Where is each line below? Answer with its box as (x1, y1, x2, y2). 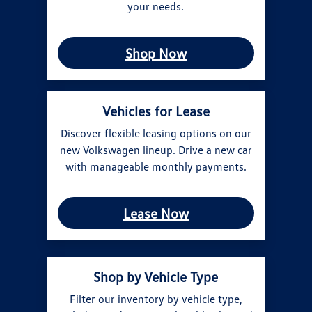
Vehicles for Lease (102, 102, 210, 119)
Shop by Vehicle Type (93, 267, 219, 285)
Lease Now (123, 204, 189, 221)
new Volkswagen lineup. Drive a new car (59, 142, 252, 157)
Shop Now (125, 44, 187, 61)
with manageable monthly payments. (65, 159, 247, 173)
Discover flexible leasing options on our (60, 125, 251, 140)
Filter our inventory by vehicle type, (69, 291, 242, 306)
